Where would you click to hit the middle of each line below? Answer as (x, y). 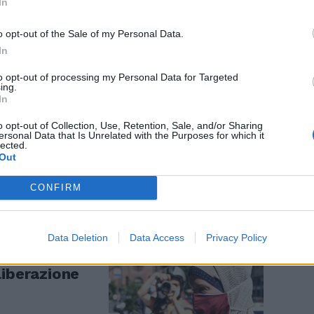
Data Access (157, 237)
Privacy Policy (236, 237)
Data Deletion (77, 237)
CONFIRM (56, 187)
